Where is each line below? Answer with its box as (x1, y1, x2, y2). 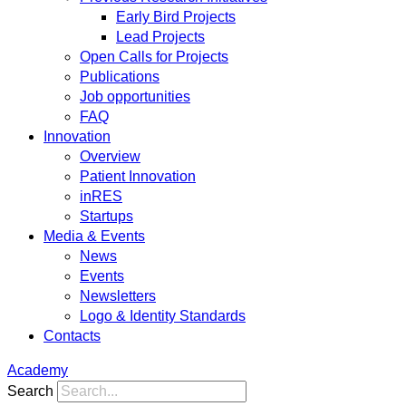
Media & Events (43, 228, 145, 244)
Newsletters (80, 288, 156, 304)
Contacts (43, 328, 101, 343)
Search (7, 383, 53, 399)
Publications (80, 69, 159, 84)
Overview (80, 149, 140, 164)
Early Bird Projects (116, 9, 236, 24)
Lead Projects (116, 29, 205, 44)
